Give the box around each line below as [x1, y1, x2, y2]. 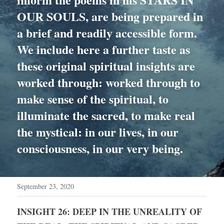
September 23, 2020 [17, 181, 74, 191]
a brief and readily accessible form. [17, 24, 197, 41]
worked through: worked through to [17, 73, 200, 91]
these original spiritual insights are [17, 57, 195, 74]
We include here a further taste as [17, 40, 190, 58]
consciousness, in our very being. [17, 139, 183, 157]
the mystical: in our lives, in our [17, 123, 178, 140]
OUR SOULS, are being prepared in [17, 7, 203, 25]
